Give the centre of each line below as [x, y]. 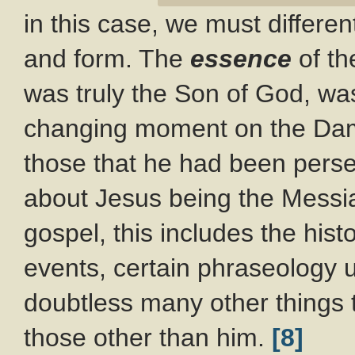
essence [241, 58]
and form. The [107, 58]
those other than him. [148, 337]
